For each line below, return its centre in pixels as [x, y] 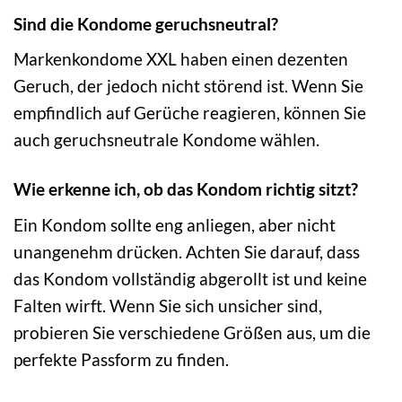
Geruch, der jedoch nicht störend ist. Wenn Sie [188, 86]
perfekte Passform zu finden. [121, 359]
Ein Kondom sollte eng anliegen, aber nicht [175, 224]
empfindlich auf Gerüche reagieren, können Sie [190, 113]
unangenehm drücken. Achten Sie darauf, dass [187, 251]
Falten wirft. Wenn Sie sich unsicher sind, [168, 305]
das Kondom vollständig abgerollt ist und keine [190, 278]
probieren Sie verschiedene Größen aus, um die [192, 332]
